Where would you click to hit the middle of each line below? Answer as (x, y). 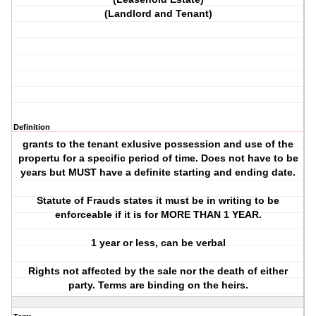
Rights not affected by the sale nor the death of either (158, 271)
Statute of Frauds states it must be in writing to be (158, 201)
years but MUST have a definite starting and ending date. (158, 172)
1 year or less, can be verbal (158, 243)
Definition (32, 127)
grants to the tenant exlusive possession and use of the (158, 144)
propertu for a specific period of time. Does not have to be (158, 158)
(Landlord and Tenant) (158, 14)
